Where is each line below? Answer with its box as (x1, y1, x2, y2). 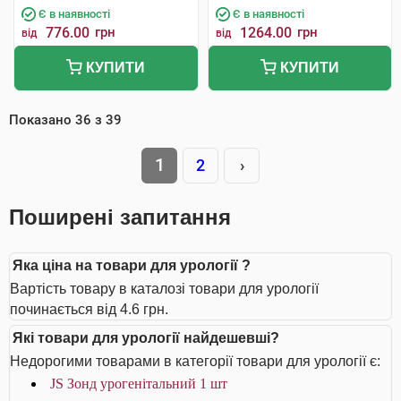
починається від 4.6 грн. (10, 302, 168, 317)
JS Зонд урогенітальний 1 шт (50, 376, 227, 391)
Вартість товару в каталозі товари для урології (10, 281, 319, 296)
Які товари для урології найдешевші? (13, 330, 279, 346)
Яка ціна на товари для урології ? (13, 258, 251, 273)
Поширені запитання (9, 205, 231, 229)
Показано (9, 112, 75, 128)
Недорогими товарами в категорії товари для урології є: (10, 354, 380, 369)
